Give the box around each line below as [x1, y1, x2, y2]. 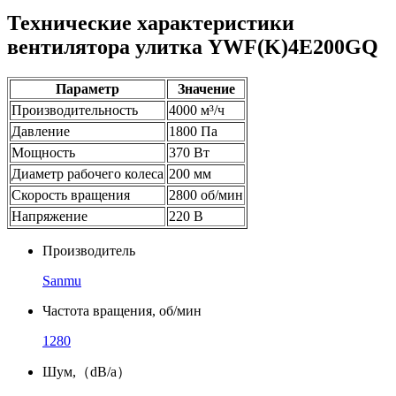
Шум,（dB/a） [42, 363, 131, 379]
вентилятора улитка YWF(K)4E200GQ [7, 34, 378, 58]
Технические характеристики [7, 11, 294, 34]
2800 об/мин [169, 187, 243, 202]
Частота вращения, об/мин [42, 302, 202, 318]
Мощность [11, 144, 75, 160]
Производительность [11, 102, 138, 118]
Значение [177, 80, 235, 96]
